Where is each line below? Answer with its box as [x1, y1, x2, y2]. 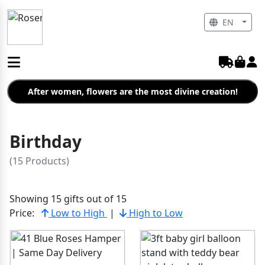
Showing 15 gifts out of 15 [9, 192, 127, 205]
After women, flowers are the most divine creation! [27, 86, 238, 97]
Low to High [49, 206, 107, 219]
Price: [9, 206, 34, 219]
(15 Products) [9, 154, 69, 167]
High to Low [127, 206, 183, 219]
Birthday [9, 130, 82, 153]
